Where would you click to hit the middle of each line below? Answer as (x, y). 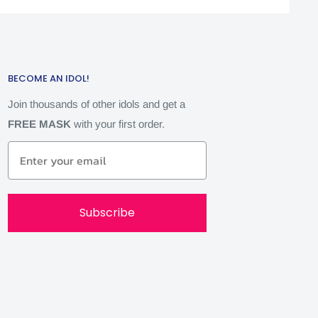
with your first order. (120, 124)
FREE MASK (40, 124)
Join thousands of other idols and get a (96, 104)
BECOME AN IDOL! (48, 78)
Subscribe (107, 213)
